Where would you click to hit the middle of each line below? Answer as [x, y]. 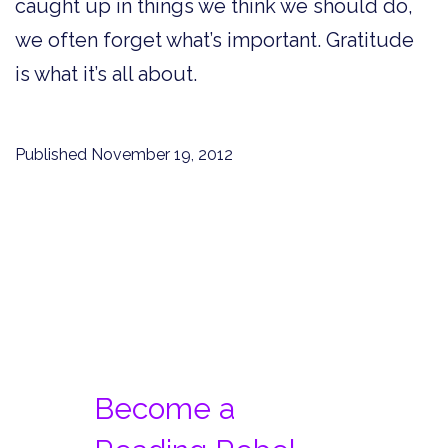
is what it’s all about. [106, 73]
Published [53, 154]
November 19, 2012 [162, 154]
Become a [164, 409]
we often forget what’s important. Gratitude [214, 39]
